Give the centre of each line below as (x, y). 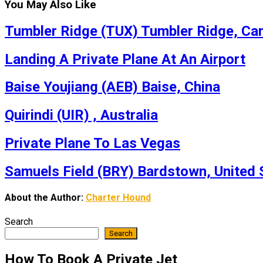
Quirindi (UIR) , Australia (81, 115)
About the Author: (45, 198)
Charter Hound (118, 198)
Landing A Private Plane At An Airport (125, 59)
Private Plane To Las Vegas (92, 144)
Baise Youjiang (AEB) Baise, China (112, 87)
